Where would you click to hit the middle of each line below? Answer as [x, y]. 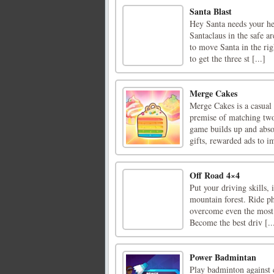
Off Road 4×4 [215, 176]
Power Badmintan [223, 257]
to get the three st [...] [228, 59]
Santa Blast [211, 12]
